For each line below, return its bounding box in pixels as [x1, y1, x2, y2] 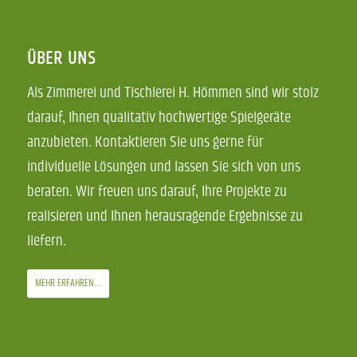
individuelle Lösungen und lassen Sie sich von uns [26, 159, 300, 175]
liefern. [26, 233, 66, 249]
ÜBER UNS [26, 49, 96, 67]
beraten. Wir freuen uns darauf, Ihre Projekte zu [26, 184, 287, 200]
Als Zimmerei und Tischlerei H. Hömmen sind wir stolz [26, 85, 319, 101]
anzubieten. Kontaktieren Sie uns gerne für [26, 135, 264, 151]
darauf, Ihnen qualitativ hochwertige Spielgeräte [26, 110, 291, 126]
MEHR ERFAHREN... [34, 278, 101, 288]
